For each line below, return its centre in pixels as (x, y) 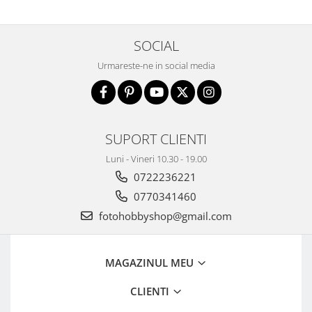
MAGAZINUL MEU (151, 262)
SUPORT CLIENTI (156, 138)
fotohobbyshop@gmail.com (164, 216)
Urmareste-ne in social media (156, 65)
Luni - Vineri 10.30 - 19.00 (156, 158)
